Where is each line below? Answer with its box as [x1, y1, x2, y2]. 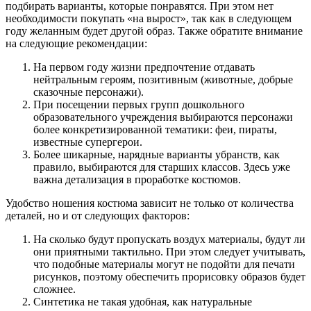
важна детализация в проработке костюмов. [33, 173, 241, 185]
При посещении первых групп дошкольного [33, 98, 244, 110]
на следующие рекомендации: [6, 37, 147, 49]
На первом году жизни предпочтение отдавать [33, 60, 255, 73]
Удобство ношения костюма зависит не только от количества [6, 196, 294, 209]
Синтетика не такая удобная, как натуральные [33, 295, 252, 308]
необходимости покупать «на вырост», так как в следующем [6, 12, 292, 24]
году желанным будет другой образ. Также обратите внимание [6, 24, 303, 37]
